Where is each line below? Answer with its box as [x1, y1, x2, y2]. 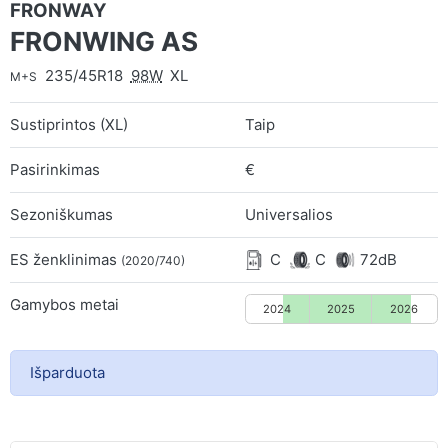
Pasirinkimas [10, 159, 100, 179]
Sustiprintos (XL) [10, 114, 128, 134]
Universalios [245, 204, 334, 224]
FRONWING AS [10, 26, 198, 57]
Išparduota [29, 362, 105, 382]
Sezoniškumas [10, 204, 113, 224]
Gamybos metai [10, 294, 119, 314]
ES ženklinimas [10, 249, 121, 269]
